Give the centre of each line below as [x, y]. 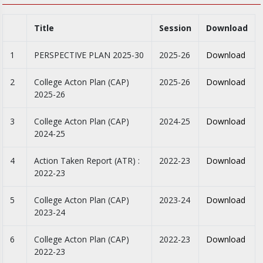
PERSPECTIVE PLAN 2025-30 [89, 55]
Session [175, 28]
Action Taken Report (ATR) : [87, 160]
